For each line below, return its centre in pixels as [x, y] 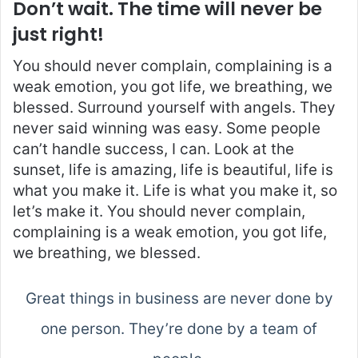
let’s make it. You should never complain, [159, 212]
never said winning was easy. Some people [167, 129]
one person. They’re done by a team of [179, 329]
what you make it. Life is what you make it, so [175, 191]
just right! [58, 34]
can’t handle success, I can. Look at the [153, 149]
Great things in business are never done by [179, 299]
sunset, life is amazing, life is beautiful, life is [173, 170]
